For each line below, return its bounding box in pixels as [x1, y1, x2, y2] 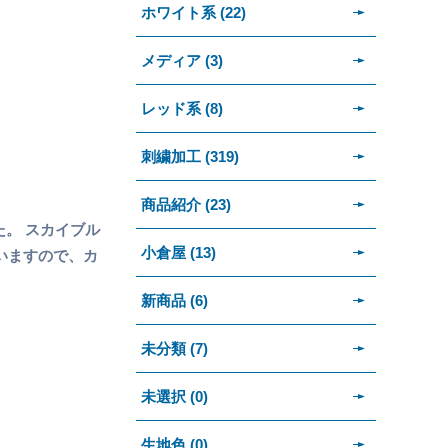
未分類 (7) [141, 339, 208, 357]
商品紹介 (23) [141, 195, 231, 213]
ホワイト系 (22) [141, 3, 246, 21]
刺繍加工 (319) [141, 147, 239, 165]
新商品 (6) [141, 291, 208, 309]
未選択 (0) [141, 387, 208, 405]
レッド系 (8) [141, 99, 223, 117]
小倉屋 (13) [141, 243, 216, 261]
